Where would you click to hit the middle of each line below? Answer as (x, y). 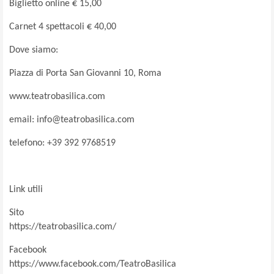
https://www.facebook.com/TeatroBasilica (93, 264)
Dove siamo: (34, 50)
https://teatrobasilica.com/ (63, 227)
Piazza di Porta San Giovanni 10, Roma (85, 73)
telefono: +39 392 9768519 (62, 143)
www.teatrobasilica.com (57, 96)
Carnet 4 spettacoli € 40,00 (63, 27)
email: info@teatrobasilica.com (72, 120)
